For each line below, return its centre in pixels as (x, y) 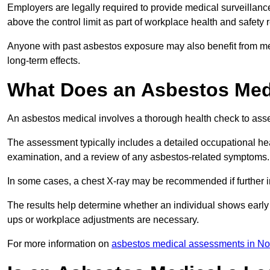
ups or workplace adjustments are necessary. (103, 220)
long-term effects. (44, 61)
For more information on (59, 244)
